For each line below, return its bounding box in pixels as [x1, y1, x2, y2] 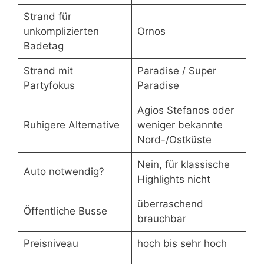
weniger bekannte [137, 118, 223, 131]
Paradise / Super [137, 64, 216, 77]
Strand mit [23, 64, 73, 77]
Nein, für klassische [137, 158, 230, 170]
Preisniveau [23, 237, 78, 249]
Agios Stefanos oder [137, 104, 234, 116]
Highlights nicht [137, 173, 210, 185]
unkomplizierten [23, 25, 99, 37]
